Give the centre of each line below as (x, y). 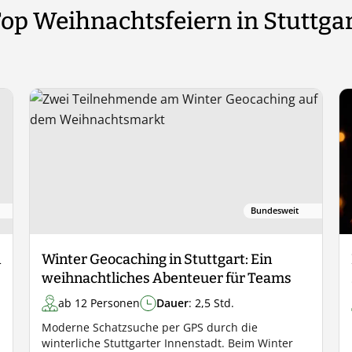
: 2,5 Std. (212, 303)
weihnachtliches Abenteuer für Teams (167, 278)
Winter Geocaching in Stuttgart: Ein (157, 259)
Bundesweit (274, 210)
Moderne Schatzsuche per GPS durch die (150, 327)
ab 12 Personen (99, 303)
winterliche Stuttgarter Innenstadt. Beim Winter (168, 343)
